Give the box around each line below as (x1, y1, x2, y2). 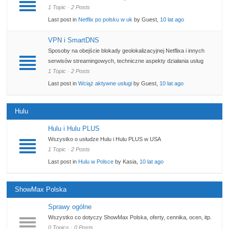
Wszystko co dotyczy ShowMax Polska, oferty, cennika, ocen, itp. (48, 214, 212, 221)
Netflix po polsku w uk (78, 16, 133, 23)
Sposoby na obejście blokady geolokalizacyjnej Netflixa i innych (48, 48, 205, 54)
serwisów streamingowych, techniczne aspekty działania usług (48, 58, 204, 64)
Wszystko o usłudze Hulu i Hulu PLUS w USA (48, 136, 162, 143)
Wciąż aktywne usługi (78, 80, 132, 87)
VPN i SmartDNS (48, 36, 100, 44)
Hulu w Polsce (78, 158, 114, 165)
